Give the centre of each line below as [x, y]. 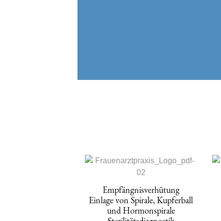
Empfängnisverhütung [141, 189]
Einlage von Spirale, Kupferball [141, 200]
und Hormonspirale [141, 210]
